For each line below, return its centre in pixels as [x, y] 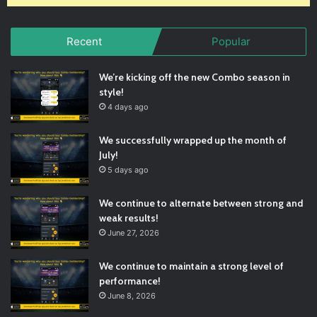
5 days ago [128, 170]
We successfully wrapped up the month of [193, 140]
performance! [130, 281]
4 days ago [128, 107]
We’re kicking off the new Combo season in [195, 77]
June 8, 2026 [132, 296]
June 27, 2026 [133, 233]
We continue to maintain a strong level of [191, 266]
